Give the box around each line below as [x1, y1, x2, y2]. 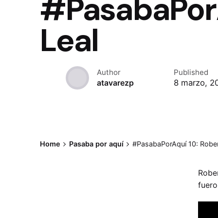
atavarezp [97, 78, 134, 88]
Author [97, 67, 121, 77]
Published [173, 67, 208, 77]
